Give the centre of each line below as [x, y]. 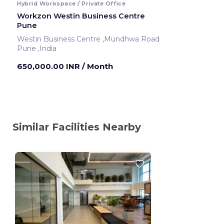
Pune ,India [47, 48]
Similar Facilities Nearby [77, 127]
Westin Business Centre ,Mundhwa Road [131, 39]
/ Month [97, 66]
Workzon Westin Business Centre [81, 16]
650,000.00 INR [49, 66]
